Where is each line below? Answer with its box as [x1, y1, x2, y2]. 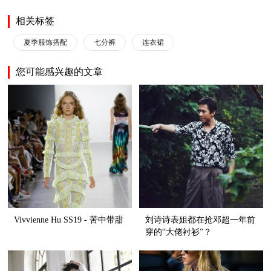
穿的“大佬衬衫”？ [145, 227, 212, 237]
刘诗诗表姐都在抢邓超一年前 [145, 215, 256, 225]
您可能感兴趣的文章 [16, 67, 103, 77]
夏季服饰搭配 [23, 38, 67, 47]
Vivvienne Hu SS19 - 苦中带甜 [14, 215, 124, 225]
